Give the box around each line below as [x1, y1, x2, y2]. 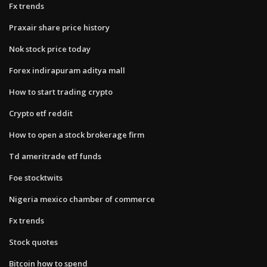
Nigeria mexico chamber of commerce [9, 193, 155, 204]
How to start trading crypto [9, 86, 113, 97]
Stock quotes [9, 236, 58, 247]
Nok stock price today [9, 43, 91, 54]
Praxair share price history [9, 21, 110, 33]
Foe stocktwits [9, 172, 63, 183]
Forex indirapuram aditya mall [9, 64, 125, 76]
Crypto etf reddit [9, 107, 73, 119]
